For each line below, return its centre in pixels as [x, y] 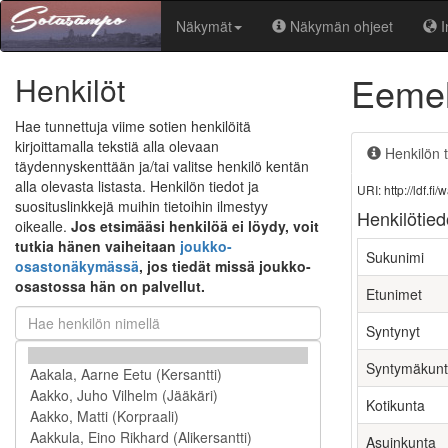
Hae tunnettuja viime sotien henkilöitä [133, 126]
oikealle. [43, 226]
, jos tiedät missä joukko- [225, 266]
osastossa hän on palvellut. [110, 286]
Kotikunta [395, 405]
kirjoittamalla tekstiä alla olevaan [117, 146]
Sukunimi [395, 257]
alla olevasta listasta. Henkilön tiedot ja [137, 186]
